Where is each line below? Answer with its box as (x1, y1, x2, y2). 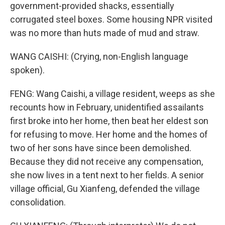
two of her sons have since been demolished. (10, 143, 191, 153)
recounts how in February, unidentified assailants (10, 102, 204, 113)
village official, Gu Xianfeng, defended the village (10, 183, 200, 194)
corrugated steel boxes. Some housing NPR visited (10, 14, 212, 25)
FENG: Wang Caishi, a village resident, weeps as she (10, 88, 215, 99)
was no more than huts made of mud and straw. (10, 28, 199, 38)
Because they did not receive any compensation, (10, 156, 203, 167)
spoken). (10, 65, 45, 75)
